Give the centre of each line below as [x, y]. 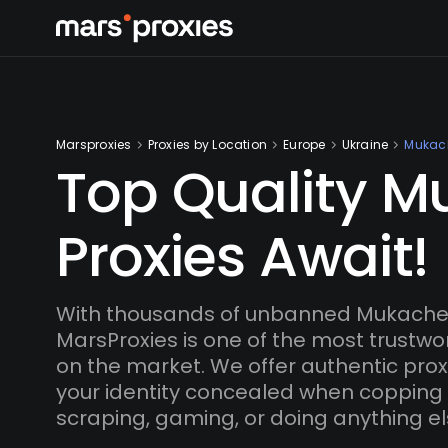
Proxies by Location [207, 144]
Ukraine [365, 144]
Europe [304, 144]
